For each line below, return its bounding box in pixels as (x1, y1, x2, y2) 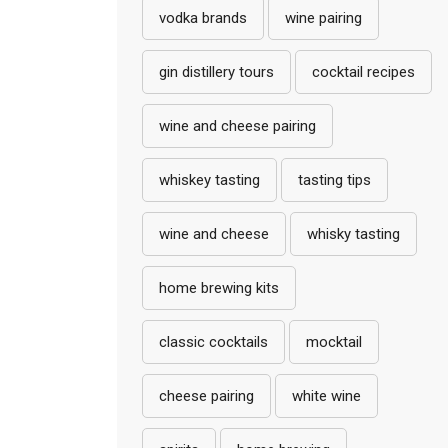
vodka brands (159, 8, 247, 27)
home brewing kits (159, 278, 279, 297)
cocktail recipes (312, 62, 415, 81)
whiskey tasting (159, 170, 260, 189)
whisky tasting (307, 224, 400, 243)
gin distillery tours (159, 62, 274, 81)
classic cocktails (159, 332, 268, 351)
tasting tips (298, 170, 371, 189)
